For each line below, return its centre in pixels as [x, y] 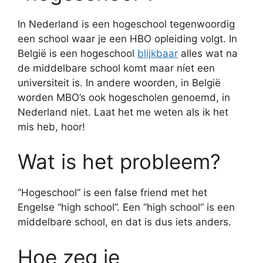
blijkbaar [158, 53]
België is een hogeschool [77, 53]
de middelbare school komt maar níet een [116, 68]
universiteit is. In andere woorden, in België [119, 82]
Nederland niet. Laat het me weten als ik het [123, 112]
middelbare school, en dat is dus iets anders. [124, 222]
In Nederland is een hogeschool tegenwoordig [126, 24]
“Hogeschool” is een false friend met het [112, 193]
